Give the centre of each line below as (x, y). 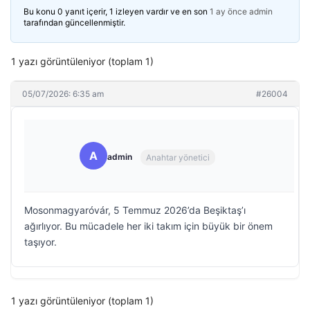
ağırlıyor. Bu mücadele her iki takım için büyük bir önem (148, 226)
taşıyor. (40, 242)
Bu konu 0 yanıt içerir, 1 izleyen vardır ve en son (117, 11)
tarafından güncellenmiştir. (74, 22)
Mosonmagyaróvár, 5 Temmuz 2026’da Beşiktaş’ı (135, 210)
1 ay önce (228, 11)
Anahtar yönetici (178, 157)
